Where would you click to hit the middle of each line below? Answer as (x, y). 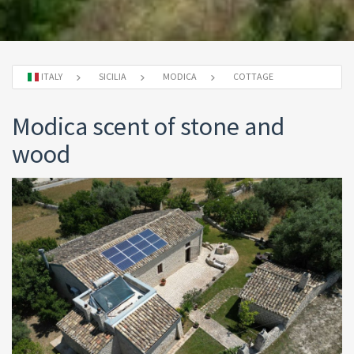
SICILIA (113, 76)
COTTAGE (253, 76)
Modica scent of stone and (148, 127)
